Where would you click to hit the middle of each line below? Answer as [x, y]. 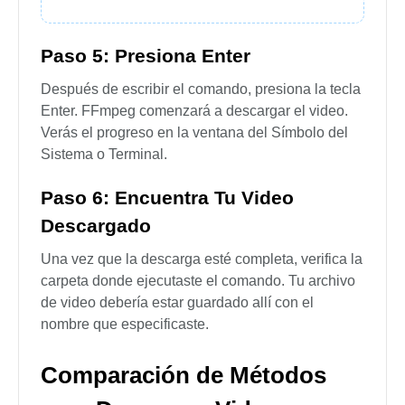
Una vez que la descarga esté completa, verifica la [202, 259]
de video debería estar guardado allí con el [177, 303]
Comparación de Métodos [184, 376]
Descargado [96, 226]
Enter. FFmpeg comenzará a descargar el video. [194, 111]
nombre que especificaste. [125, 325]
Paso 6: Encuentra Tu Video [167, 198]
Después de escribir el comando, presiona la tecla [201, 89]
